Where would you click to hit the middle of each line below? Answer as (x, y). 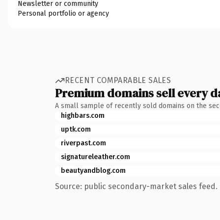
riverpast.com (83, 143)
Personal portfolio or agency (63, 13)
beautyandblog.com (93, 170)
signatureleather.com (96, 157)
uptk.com (76, 129)
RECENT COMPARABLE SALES (118, 80)
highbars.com (83, 115)
